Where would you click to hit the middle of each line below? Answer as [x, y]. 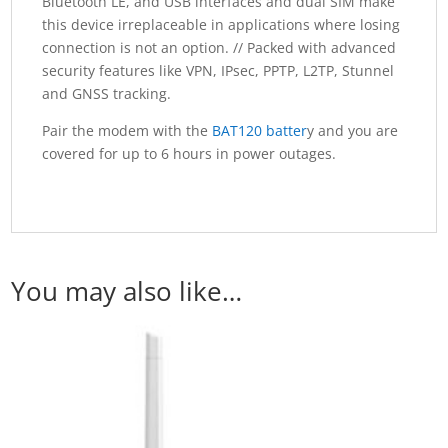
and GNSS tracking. [107, 94]
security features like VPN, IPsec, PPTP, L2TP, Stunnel [218, 71]
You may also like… [127, 291]
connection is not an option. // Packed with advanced [219, 48]
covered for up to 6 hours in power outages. [189, 154]
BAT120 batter [260, 131]
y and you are [353, 131]
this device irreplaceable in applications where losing [221, 25]
